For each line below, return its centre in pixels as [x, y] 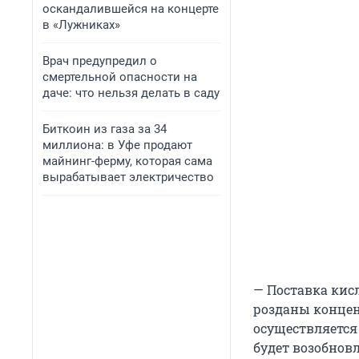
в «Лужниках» [81, 25]
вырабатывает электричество [128, 177]
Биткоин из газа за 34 [105, 129]
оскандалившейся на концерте [131, 9]
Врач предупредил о [100, 61]
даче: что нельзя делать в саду [131, 93]
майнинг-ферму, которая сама [127, 161]
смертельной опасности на [120, 77]
